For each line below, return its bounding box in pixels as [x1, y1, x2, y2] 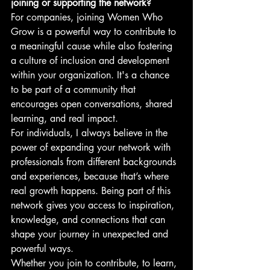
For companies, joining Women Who [11, 10, 166, 24]
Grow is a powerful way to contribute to [11, 25, 179, 38]
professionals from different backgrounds [11, 155, 179, 168]
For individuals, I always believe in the [11, 126, 171, 139]
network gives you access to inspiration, [11, 198, 177, 212]
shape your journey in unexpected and [11, 227, 171, 240]
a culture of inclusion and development [11, 54, 172, 67]
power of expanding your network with [11, 140, 174, 154]
